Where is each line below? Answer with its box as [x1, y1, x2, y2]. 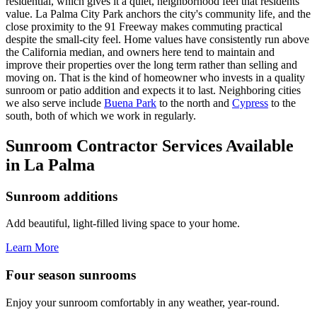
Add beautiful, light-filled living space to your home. [6, 217, 240, 230]
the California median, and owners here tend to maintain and [6, 45, 275, 58]
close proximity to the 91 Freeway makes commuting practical [6, 20, 282, 33]
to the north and [159, 96, 229, 109]
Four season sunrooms [6, 267, 136, 282]
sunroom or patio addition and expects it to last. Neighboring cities [6, 83, 301, 96]
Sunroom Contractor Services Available [6, 136, 294, 155]
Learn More [6, 241, 59, 254]
